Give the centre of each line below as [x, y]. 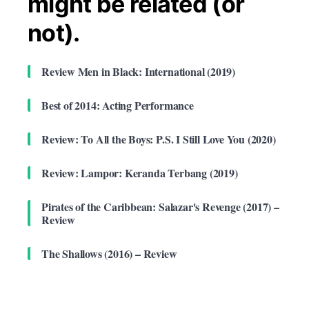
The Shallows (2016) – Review [109, 254]
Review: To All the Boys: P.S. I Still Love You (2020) [159, 139]
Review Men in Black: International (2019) [138, 72]
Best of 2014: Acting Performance [118, 106]
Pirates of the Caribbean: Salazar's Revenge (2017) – [160, 207]
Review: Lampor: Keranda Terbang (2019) [140, 173]
